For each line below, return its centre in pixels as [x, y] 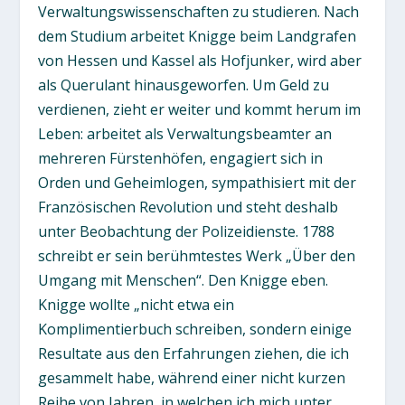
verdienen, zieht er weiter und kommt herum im [200, 109]
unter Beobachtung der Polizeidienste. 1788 [187, 231]
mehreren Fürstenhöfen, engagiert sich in [181, 158]
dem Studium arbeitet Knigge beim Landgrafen [198, 36]
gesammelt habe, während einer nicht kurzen [192, 377]
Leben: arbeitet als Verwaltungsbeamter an [185, 133]
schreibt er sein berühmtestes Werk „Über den [197, 255]
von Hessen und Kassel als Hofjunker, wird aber [200, 60]
